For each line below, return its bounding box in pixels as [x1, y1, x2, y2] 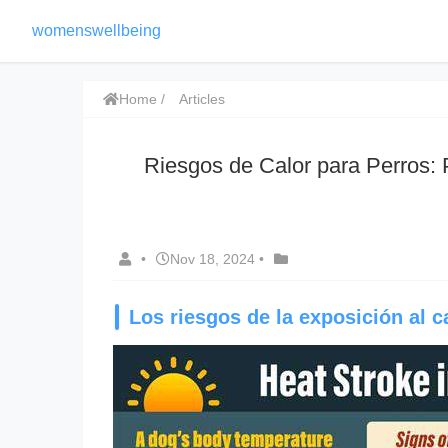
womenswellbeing [32, 22, 161, 39]
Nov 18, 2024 [170, 251, 255, 267]
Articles [179, 91, 225, 107]
